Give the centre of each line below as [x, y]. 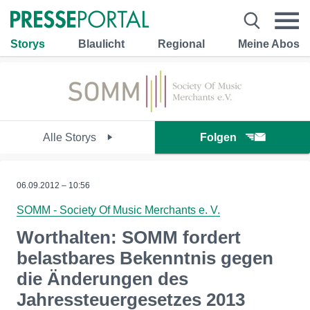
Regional [181, 44]
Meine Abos [269, 44]
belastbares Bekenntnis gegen [145, 258]
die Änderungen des [102, 279]
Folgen [218, 137]
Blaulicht [101, 44]
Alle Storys [71, 137]
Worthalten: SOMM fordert [129, 237]
